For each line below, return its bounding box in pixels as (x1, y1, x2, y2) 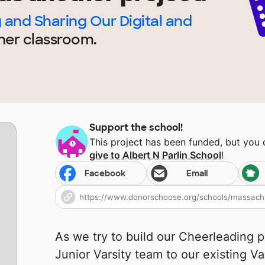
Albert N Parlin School (122, 149, 222, 161)
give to (89, 149, 123, 161)
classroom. (20, 30, 97, 49)
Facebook (85, 168, 126, 179)
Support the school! (89, 121, 183, 134)
